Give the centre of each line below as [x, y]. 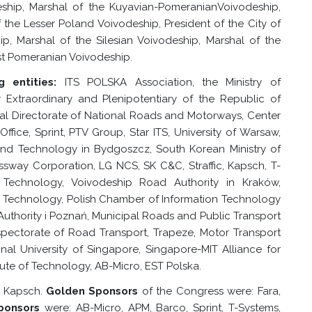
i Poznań [66, 216]
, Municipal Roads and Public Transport [184, 216]
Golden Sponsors [92, 291]
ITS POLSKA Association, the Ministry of [169, 82]
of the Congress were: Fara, [209, 291]
